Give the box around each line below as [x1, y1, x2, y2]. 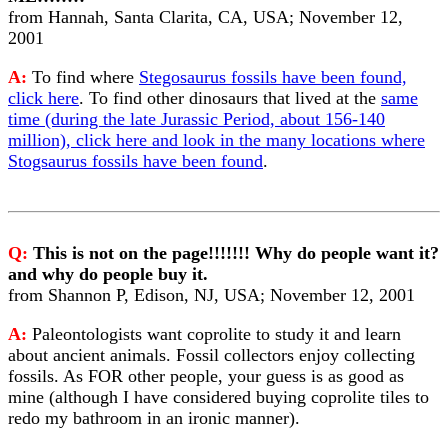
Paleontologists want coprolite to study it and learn [32, 324, 401, 344]
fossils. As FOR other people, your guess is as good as [8, 366, 404, 386]
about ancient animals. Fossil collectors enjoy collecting [8, 345, 415, 365]
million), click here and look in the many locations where [8, 130, 425, 150]
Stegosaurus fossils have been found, [139, 67, 407, 87]
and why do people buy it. [8, 264, 208, 284]
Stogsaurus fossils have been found [8, 151, 263, 171]
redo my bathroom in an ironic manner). [8, 408, 300, 428]
